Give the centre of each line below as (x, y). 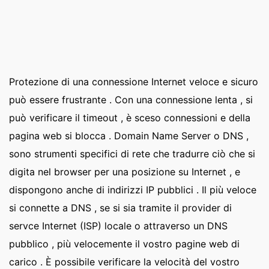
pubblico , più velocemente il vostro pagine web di (124, 244)
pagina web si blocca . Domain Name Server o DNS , (129, 136)
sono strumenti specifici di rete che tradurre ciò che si (132, 154)
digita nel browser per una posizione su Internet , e (125, 172)
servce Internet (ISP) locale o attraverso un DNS (118, 226)
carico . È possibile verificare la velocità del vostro (124, 262)
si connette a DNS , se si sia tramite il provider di (120, 208)
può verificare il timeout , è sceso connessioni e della (130, 118)
